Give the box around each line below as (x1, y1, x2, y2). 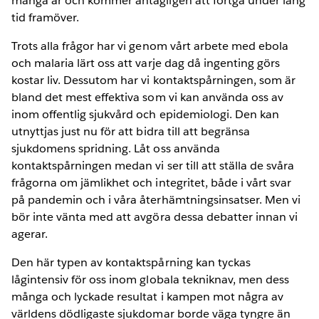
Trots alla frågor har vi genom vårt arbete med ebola (11, 38, 288, 53)
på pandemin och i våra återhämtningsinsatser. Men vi (11, 192, 300, 207)
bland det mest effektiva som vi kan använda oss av (11, 89, 283, 105)
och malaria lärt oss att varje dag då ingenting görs (11, 55, 280, 70)
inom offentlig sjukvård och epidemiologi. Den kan (11, 106, 279, 122)
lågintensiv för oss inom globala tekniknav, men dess (11, 271, 289, 287)
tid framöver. (11, 9, 80, 25)
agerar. (11, 226, 48, 241)
